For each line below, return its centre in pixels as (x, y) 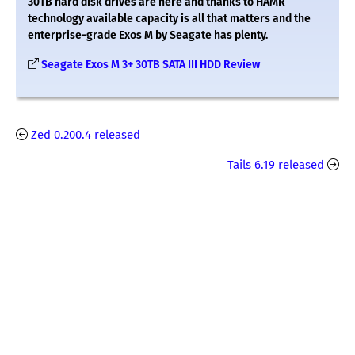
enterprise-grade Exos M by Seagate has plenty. (148, 35)
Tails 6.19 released (276, 164)
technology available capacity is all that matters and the (169, 18)
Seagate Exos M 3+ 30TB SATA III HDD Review (151, 64)
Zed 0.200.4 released (86, 134)
